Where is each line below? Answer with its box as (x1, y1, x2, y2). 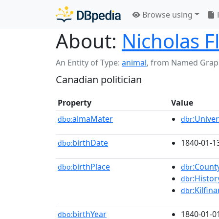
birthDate (72, 137, 108, 148)
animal (122, 57, 147, 68)
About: (56, 27, 117, 54)
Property (58, 97, 91, 108)
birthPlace (72, 161, 110, 172)
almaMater (72, 113, 113, 124)
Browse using (140, 9, 193, 20)
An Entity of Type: (56, 57, 122, 68)
